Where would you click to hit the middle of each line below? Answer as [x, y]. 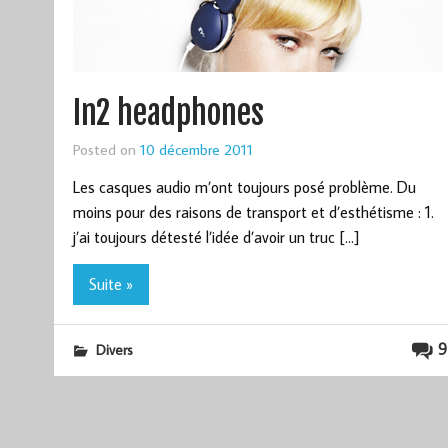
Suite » [110, 283]
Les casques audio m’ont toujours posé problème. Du [244, 187]
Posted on [106, 149]
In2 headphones [168, 113]
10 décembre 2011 [196, 149]
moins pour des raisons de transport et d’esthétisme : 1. [253, 212]
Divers [114, 349]
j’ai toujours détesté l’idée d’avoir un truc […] [215, 237]
